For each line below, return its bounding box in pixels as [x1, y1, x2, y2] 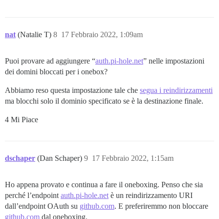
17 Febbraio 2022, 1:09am [61, 30, 143, 39]
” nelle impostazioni [143, 56, 204, 65]
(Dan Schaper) [37, 153, 84, 162]
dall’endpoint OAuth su [5, 201, 80, 210]
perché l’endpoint [5, 191, 61, 199]
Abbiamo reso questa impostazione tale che [5, 86, 140, 94]
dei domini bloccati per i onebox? [5, 67, 108, 76]
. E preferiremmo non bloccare [114, 201, 208, 210]
